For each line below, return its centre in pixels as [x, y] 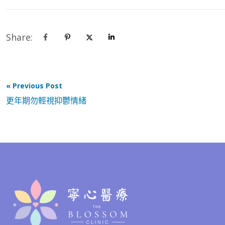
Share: [21, 37]
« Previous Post [34, 86]
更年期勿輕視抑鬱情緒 [46, 101]
